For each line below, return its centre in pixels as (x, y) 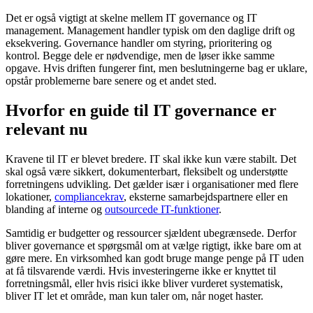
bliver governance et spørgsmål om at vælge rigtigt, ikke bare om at (153, 245)
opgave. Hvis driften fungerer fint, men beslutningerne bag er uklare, (156, 68)
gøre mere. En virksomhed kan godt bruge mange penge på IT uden (155, 258)
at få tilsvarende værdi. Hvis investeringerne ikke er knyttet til (141, 270)
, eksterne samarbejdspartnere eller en (206, 196)
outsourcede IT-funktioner (162, 209)
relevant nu (46, 129)
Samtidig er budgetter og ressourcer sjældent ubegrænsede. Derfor (151, 233)
